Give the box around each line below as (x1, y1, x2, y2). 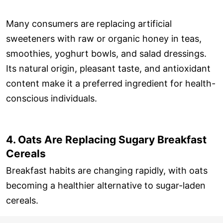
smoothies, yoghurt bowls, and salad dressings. (6, 48, 207, 59)
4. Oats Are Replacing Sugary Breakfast (6, 133, 207, 146)
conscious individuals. (6, 93, 97, 104)
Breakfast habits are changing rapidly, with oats (6, 165, 208, 176)
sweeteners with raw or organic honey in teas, (6, 33, 202, 44)
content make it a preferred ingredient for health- (6, 78, 216, 89)
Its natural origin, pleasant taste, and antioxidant (6, 63, 211, 74)
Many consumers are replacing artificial (6, 18, 172, 29)
